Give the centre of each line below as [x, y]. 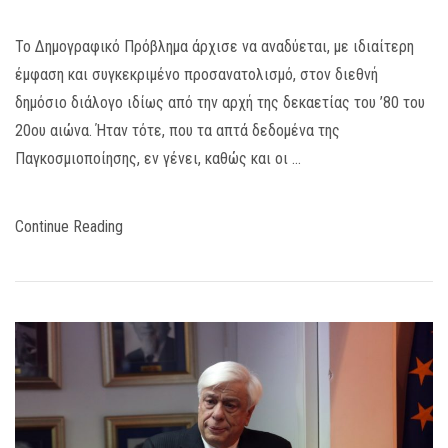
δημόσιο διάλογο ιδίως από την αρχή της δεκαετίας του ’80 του [220, 102]
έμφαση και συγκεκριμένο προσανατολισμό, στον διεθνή [196, 74]
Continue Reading [69, 226]
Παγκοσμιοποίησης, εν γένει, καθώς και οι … [158, 158]
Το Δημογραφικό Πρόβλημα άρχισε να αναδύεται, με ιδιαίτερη [214, 46]
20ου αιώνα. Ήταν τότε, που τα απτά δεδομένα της [177, 130]
